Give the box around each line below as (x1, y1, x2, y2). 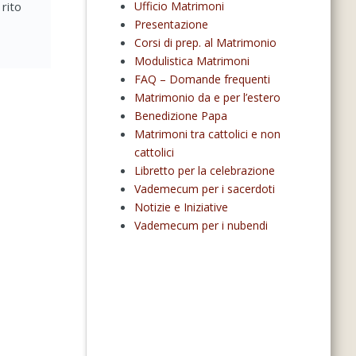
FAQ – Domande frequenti (133, 72, 270, 87)
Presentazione (133, 17, 208, 33)
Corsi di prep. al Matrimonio (133, 35, 277, 51)
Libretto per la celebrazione (133, 163, 275, 179)
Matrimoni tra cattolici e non (133, 126, 281, 142)
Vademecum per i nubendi (133, 218, 268, 234)
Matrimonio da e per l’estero (133, 90, 281, 106)
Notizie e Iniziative (133, 199, 228, 215)
